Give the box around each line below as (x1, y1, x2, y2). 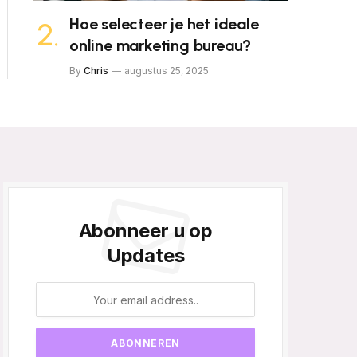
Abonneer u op (78, 219, 213, 242)
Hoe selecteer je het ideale (69, 14, 259, 33)
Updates (106, 244, 185, 267)
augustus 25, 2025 (124, 65, 209, 76)
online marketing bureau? (69, 36, 252, 55)
